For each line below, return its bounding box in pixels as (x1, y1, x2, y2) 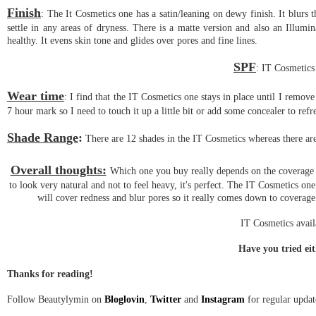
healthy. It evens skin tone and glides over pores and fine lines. (7, 34, 260, 46)
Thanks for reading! (7, 267, 96, 279)
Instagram (201, 293, 245, 305)
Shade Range (7, 130, 78, 145)
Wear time (7, 88, 65, 103)
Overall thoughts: (10, 162, 107, 177)
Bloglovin (104, 293, 145, 305)
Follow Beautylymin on (7, 293, 104, 305)
